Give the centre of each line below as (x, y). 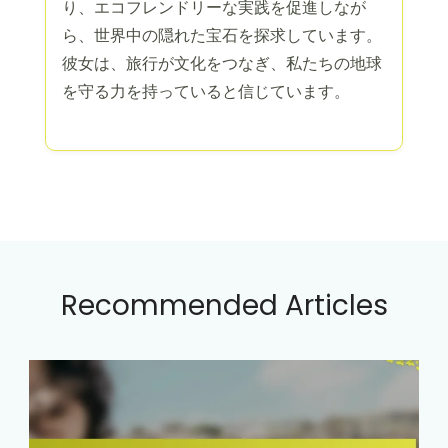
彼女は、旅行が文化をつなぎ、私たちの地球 (222, 63)
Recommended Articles (224, 305)
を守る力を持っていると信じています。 (206, 91)
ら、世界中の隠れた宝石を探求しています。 (222, 35)
